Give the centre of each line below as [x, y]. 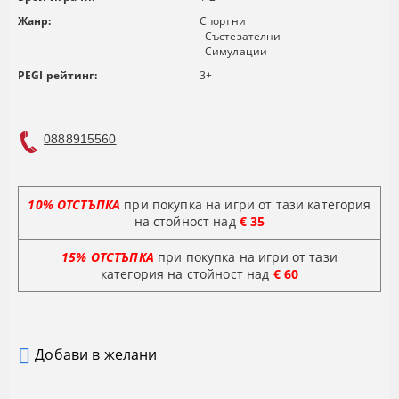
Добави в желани [96, 355]
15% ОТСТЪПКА [108, 256]
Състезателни [243, 36]
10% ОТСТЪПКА [74, 204]
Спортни [223, 20]
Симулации [236, 51]
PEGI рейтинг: [58, 75]
